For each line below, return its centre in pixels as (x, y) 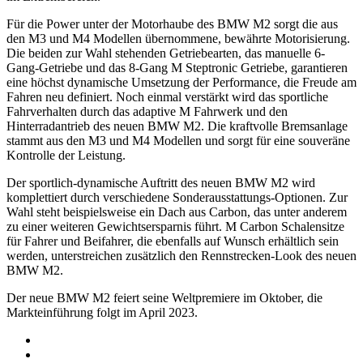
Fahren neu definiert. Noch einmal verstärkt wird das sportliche (167, 97)
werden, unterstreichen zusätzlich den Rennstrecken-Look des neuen (181, 256)
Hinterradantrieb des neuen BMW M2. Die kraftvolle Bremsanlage (177, 126)
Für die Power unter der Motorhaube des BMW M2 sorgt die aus (172, 24)
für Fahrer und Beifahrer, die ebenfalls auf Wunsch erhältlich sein (173, 241)
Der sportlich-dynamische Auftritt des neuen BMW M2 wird (161, 183)
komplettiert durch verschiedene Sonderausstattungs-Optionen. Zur (177, 198)
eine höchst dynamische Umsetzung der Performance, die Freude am (181, 83)
